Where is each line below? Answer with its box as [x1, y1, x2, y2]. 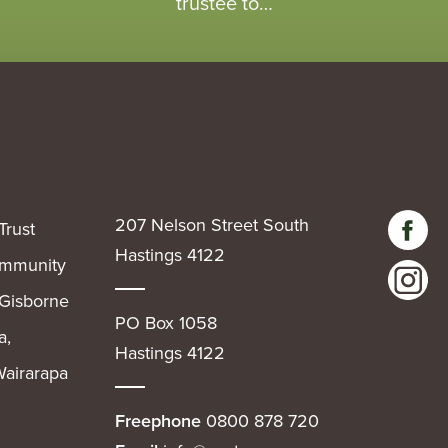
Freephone [115, 408, 206, 434]
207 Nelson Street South [115, 212, 309, 238]
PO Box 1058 [115, 310, 217, 336]
